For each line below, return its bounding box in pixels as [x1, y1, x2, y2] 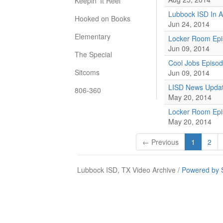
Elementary [75, 31, 111, 41]
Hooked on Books [75, 13, 130, 23]
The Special [75, 49, 112, 59]
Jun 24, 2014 [168, 19, 210, 29]
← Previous [142, 137, 179, 147]
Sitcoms [75, 67, 100, 77]
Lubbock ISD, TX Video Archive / [77, 165, 182, 175]
